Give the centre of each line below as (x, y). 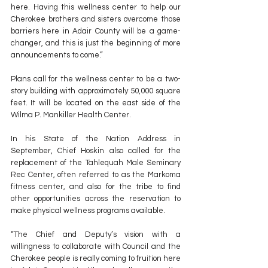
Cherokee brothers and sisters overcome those (96, 19)
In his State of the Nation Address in (96, 139)
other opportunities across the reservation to (96, 199)
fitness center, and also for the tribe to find (96, 187)
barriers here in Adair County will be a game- (96, 31)
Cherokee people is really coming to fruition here (96, 259)
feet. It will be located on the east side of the (96, 103)
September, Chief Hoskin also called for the (96, 151)
